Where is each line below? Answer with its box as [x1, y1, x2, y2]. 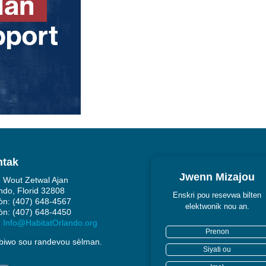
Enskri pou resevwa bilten [173, 191, 262, 200]
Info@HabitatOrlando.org [2, 218, 97, 228]
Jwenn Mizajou [179, 171, 255, 183]
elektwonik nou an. [185, 202, 249, 211]
